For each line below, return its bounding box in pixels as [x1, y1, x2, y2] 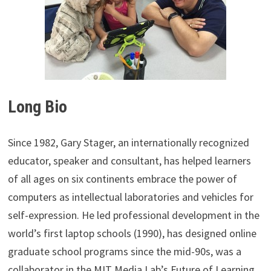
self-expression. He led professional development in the [7, 208, 260, 223]
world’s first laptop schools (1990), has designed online [7, 226, 256, 241]
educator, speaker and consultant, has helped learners [7, 154, 251, 168]
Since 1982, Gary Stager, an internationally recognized [7, 135, 249, 150]
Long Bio [7, 97, 67, 117]
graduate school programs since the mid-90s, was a [7, 244, 241, 259]
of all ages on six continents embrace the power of [7, 172, 237, 186]
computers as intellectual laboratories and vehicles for [7, 190, 253, 204]
